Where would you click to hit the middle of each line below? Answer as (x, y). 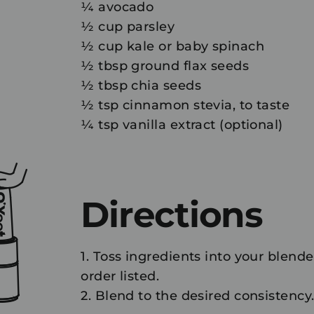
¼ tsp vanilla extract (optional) (182, 124)
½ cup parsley (128, 26)
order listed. (120, 276)
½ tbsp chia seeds (141, 85)
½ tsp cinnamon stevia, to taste (185, 105)
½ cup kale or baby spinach (173, 46)
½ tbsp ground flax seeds (165, 66)
